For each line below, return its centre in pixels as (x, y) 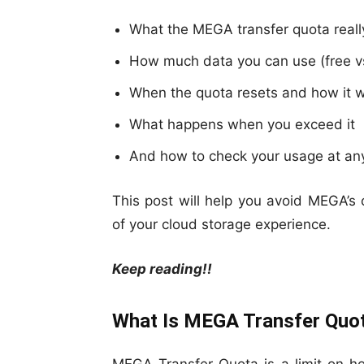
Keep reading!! (162, 269)
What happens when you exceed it (242, 125)
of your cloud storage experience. (221, 225)
